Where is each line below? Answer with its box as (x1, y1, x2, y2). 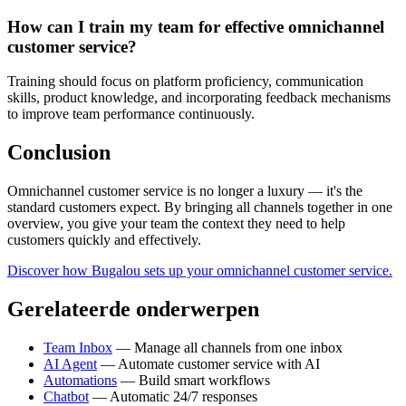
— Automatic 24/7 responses (89, 388, 257, 404)
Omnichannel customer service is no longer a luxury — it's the (7, 183, 362, 199)
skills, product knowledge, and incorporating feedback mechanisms (7, 90, 391, 106)
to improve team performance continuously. (7, 106, 255, 122)
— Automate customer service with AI (97, 355, 320, 372)
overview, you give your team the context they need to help (7, 216, 345, 232)
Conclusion (7, 140, 111, 165)
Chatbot (43, 388, 89, 404)
